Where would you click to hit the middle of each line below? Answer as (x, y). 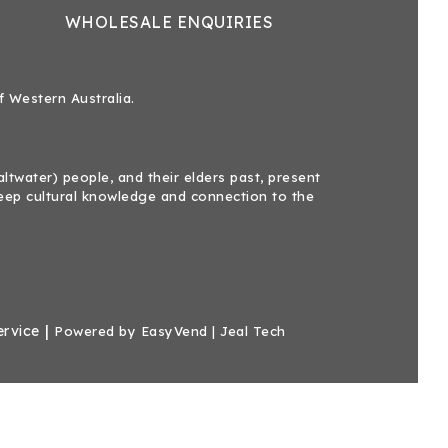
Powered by (97, 330)
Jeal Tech (253, 330)
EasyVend (174, 330)
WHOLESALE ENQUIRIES (169, 22)
